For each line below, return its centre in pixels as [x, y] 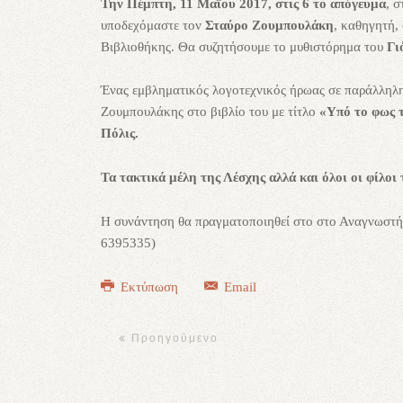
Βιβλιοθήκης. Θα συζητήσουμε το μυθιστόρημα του [244, 47]
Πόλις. [120, 133]
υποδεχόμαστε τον [153, 25]
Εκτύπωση [149, 287]
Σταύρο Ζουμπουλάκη [269, 25]
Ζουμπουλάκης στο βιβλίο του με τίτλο [210, 112]
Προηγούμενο [173, 338]
